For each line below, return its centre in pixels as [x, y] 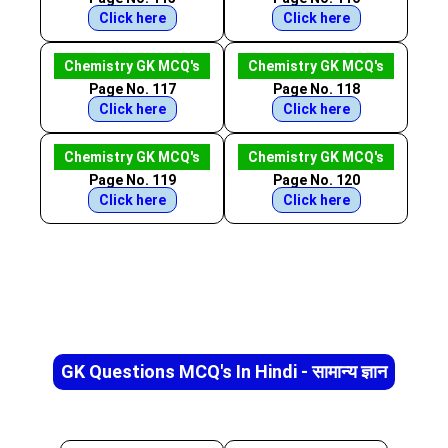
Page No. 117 [132, 89]
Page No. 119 [132, 180]
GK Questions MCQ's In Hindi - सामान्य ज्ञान [224, 371]
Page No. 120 [316, 180]
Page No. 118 [316, 89]
